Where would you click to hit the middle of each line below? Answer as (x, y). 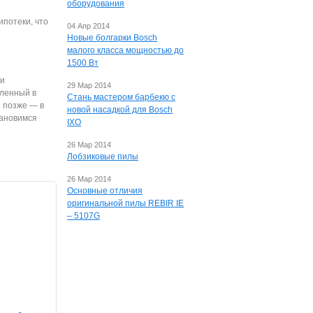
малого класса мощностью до (125, 50)
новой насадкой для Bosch (120, 110)
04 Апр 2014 (88, 26)
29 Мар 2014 (89, 85)
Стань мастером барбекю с (121, 97)
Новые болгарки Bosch (112, 38)
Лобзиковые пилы (103, 156)
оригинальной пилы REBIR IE (125, 203)
